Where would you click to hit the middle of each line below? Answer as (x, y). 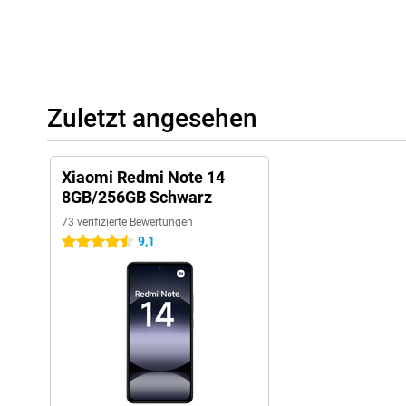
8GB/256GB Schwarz (137, 197)
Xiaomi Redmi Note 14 (143, 177)
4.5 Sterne (90, 242)
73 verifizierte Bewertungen (127, 222)
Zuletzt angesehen (152, 118)
